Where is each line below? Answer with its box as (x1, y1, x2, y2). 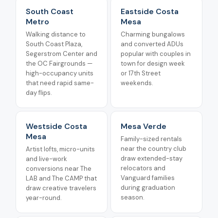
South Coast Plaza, (26, 40, 82, 48)
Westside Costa (26, 121, 87, 131)
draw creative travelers (26, 184, 96, 192)
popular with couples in (121, 50, 191, 58)
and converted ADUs (121, 40, 183, 48)
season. (121, 193, 145, 201)
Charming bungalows (121, 30, 185, 38)
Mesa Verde (121, 121, 166, 131)
